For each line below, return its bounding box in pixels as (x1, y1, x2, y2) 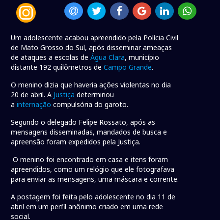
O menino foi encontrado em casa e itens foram (11, 155, 168, 165)
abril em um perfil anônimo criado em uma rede (11, 202, 164, 212)
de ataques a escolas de (11, 53, 91, 62)
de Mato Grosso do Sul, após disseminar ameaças (11, 43, 172, 53)
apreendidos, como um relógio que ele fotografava (11, 165, 175, 174)
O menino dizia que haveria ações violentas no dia (11, 80, 171, 90)
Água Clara (90, 53, 125, 62)
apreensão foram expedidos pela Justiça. (11, 137, 141, 147)
